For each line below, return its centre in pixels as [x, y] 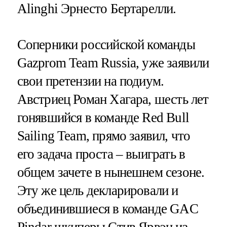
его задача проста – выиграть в [101, 154]
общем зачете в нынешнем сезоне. [111, 173]
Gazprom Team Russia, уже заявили [113, 63]
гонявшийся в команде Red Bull [103, 118]
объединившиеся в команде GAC [107, 209]
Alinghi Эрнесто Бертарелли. [97, 9]
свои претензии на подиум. [90, 81]
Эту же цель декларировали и [98, 191]
